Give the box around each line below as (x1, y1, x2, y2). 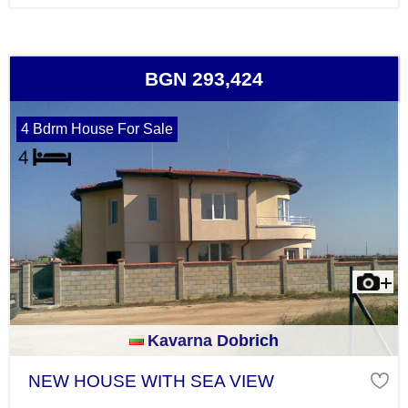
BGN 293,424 (145, 67, 263, 89)
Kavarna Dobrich (148, 331, 279, 350)
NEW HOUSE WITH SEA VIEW (27, 371, 274, 391)
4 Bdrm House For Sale (20, 120, 173, 137)
